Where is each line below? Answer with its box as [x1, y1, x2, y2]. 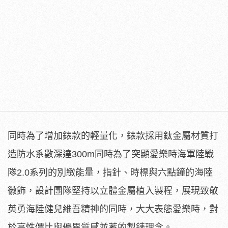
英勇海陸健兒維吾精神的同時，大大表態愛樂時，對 [8, 204, 218, 214]
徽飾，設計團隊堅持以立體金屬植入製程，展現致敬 [8, 185, 218, 196]
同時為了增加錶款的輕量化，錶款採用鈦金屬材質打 [8, 130, 218, 141]
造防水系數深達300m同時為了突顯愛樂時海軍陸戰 [8, 149, 214, 159]
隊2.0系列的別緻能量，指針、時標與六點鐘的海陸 [8, 167, 213, 178]
